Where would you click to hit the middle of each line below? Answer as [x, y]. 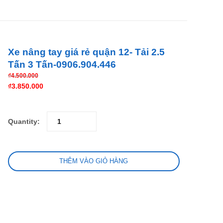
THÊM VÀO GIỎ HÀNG [94, 161]
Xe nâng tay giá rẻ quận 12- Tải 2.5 [86, 52]
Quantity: [24, 121]
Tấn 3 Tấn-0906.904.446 [62, 64]
